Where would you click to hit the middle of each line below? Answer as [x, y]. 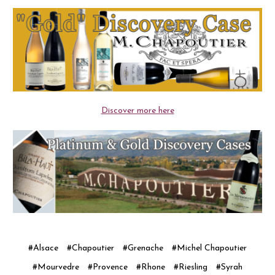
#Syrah [229, 267]
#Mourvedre [56, 267]
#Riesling [191, 267]
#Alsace [43, 248]
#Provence [108, 267]
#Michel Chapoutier [209, 248]
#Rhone [151, 267]
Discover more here [137, 110]
